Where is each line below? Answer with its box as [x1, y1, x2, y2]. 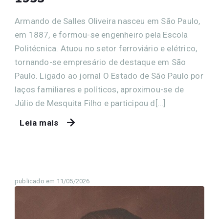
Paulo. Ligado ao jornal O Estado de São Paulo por [15, 71, 203, 81]
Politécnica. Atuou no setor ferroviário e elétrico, [15, 44, 197, 54]
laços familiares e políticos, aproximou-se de [15, 85, 184, 95]
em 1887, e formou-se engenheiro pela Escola [15, 30, 188, 40]
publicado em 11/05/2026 [15, 177, 90, 185]
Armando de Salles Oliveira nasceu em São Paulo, [15, 16, 200, 26]
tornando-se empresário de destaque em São [15, 57, 186, 67]
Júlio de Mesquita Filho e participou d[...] [15, 98, 166, 109]
